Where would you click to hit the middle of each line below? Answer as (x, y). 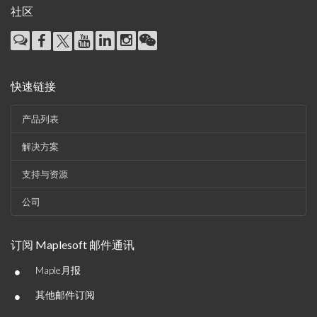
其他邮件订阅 (65, 295)
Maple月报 (58, 270)
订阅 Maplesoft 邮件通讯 (73, 245)
